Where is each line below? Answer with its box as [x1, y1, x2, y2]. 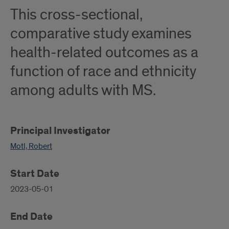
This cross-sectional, [10, 5, 143, 25]
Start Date [10, 167, 59, 180]
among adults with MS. [10, 81, 156, 100]
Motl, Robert [10, 141, 52, 151]
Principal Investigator [10, 124, 110, 138]
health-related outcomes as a [10, 43, 198, 62]
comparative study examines [10, 24, 192, 43]
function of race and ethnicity [10, 62, 196, 81]
